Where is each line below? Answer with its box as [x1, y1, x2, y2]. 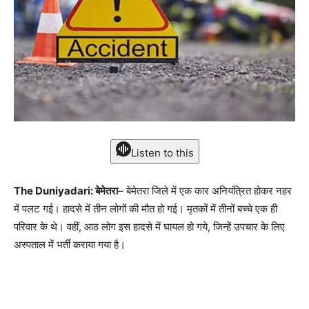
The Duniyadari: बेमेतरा [14, 184, 118, 198]
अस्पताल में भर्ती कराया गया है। [14, 238, 126, 252]
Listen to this [130, 146, 194, 160]
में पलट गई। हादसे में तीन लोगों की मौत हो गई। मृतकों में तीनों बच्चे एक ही [14, 202, 277, 216]
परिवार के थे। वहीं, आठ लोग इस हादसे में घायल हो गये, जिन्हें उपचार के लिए [14, 220, 285, 234]
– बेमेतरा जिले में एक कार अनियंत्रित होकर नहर [118, 184, 292, 198]
